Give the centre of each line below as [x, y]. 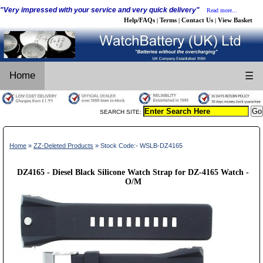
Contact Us [197, 20]
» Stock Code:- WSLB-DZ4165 [138, 145]
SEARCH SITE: [122, 112]
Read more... [222, 10]
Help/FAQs [139, 20]
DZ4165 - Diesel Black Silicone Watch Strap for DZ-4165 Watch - [133, 172]
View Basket [235, 20]
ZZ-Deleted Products [63, 145]
